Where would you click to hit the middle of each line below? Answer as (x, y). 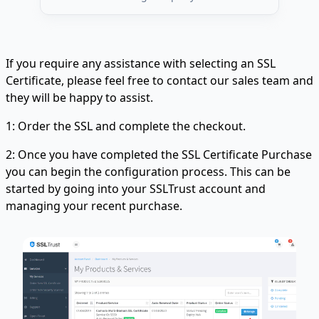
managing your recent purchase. (94, 206)
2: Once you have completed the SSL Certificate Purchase (159, 155)
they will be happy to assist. (79, 98)
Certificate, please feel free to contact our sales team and (159, 80)
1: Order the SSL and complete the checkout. (126, 126)
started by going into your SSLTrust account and (136, 189)
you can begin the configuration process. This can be (148, 172)
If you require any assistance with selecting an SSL (141, 63)
